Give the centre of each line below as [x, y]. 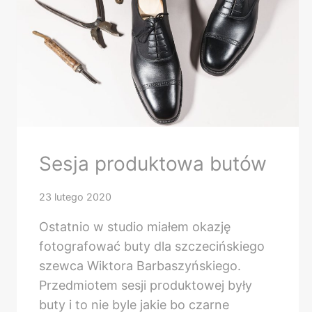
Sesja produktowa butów [153, 164]
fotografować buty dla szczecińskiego [152, 246]
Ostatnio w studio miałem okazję [135, 226]
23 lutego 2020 [75, 196]
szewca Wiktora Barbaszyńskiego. [140, 265]
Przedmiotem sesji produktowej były [146, 285]
